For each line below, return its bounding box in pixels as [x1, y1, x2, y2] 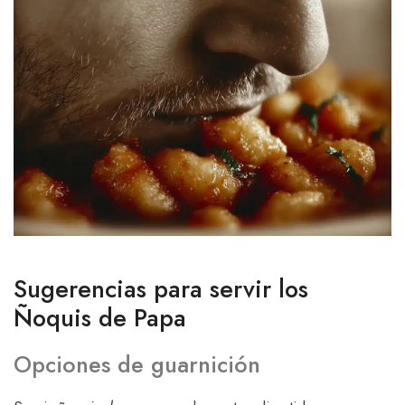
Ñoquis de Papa [14, 299, 186, 335]
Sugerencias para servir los [14, 270, 308, 306]
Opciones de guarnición [14, 347, 260, 381]
